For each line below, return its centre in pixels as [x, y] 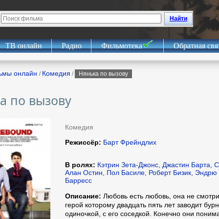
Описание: [83, 196]
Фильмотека [121, 46]
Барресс [78, 180]
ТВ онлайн [23, 46]
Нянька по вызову [103, 74]
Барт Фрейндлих [129, 142]
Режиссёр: [83, 142]
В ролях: [80, 165]
